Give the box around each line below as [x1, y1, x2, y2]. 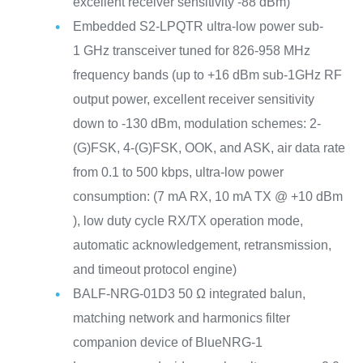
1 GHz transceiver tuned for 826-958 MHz [72, 44, 310, 58]
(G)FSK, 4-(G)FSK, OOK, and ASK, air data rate [72, 141, 345, 156]
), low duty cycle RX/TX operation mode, [72, 214, 303, 228]
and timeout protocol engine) [72, 263, 237, 277]
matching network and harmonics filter [72, 311, 290, 326]
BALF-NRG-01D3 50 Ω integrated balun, [72, 287, 305, 301]
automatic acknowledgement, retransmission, [72, 238, 331, 253]
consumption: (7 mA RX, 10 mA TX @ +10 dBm [72, 190, 343, 204]
